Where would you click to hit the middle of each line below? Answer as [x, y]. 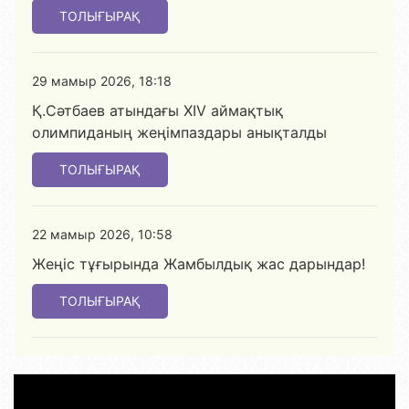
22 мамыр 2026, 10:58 [102, 234]
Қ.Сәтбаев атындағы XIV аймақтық [157, 110]
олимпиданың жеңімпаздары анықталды [179, 132]
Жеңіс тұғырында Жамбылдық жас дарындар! [199, 264]
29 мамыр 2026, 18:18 [102, 81]
